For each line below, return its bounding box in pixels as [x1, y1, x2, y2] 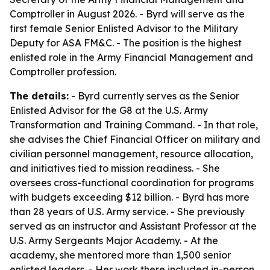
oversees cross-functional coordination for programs [10, 177, 254, 189]
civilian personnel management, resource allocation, [10, 148, 253, 160]
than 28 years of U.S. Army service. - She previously [10, 206, 245, 218]
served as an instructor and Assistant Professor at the [10, 220, 257, 232]
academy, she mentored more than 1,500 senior [10, 249, 231, 261]
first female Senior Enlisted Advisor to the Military [10, 22, 238, 34]
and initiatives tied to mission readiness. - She [10, 162, 220, 174]
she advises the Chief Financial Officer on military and [10, 133, 260, 145]
